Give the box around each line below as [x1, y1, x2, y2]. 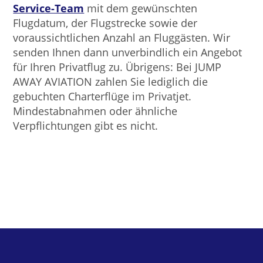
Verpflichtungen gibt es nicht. [13, 119, 159, 133]
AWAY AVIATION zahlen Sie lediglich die [13, 75, 208, 89]
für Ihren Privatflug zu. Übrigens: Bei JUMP [13, 60, 222, 75]
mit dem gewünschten [84, 1, 198, 16]
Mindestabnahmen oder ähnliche [13, 104, 178, 119]
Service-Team [13, 1, 85, 16]
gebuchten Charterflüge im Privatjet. [13, 89, 192, 104]
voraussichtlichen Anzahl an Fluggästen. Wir [13, 31, 231, 45]
